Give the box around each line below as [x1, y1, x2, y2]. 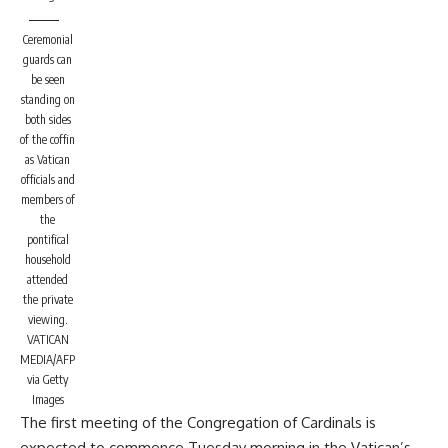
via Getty [27, 372, 68, 387]
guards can [23, 52, 72, 67]
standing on [20, 92, 75, 107]
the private [22, 292, 73, 307]
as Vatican [25, 152, 70, 167]
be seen [30, 72, 65, 87]
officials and [20, 172, 75, 187]
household [24, 252, 71, 267]
